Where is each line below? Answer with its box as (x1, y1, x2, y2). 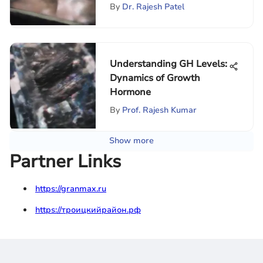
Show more (109, 135, 154, 146)
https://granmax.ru (35, 183, 106, 194)
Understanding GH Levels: (110, 58, 227, 70)
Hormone (110, 86, 151, 99)
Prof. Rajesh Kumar (122, 104, 197, 116)
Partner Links (9, 150, 121, 174)
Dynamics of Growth (110, 72, 200, 85)
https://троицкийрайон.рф (35, 204, 141, 215)
